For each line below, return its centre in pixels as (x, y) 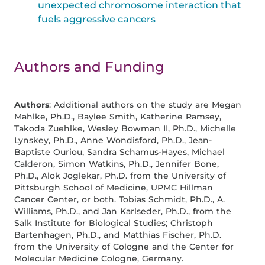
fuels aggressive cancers (97, 19)
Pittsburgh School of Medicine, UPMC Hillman (114, 188)
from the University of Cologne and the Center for (124, 247)
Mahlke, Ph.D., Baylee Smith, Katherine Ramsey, (118, 117)
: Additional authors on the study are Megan (146, 105)
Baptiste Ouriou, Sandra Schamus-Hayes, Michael (120, 152)
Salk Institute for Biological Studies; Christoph (114, 223)
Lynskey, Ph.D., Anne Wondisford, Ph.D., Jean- (113, 140)
